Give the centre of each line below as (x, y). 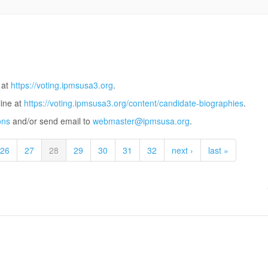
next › (182, 150)
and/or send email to (51, 121)
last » (218, 150)
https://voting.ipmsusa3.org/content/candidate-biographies (134, 103)
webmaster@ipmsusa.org (141, 121)
